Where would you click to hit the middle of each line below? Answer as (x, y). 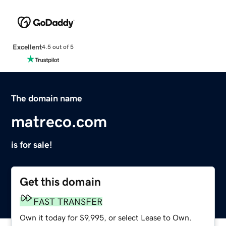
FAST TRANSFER (68, 202)
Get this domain (61, 182)
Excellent (27, 47)
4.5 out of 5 (58, 47)
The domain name (47, 98)
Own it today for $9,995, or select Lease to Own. (106, 217)
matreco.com (59, 121)
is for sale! (32, 145)
